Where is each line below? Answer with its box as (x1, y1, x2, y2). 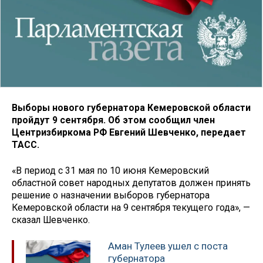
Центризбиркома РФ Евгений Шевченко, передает (12, 126, 246, 138)
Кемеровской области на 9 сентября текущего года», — (12, 202, 250, 214)
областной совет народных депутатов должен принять (12, 177, 251, 189)
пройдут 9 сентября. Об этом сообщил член (12, 114, 215, 126)
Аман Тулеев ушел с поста (108, 240, 228, 252)
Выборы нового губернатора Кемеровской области (12, 102, 251, 113)
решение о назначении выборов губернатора (12, 190, 210, 201)
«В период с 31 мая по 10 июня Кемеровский (12, 165, 209, 177)
